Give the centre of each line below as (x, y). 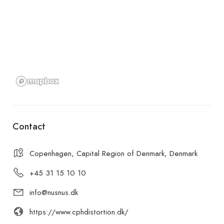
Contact (29, 126)
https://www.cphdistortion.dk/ (79, 212)
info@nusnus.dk (54, 192)
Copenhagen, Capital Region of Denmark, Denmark (113, 153)
